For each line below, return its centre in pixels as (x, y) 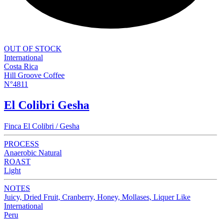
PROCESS (21, 144)
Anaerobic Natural (33, 152)
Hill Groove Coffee (34, 75)
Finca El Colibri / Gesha (42, 126)
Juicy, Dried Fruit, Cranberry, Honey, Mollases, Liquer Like (97, 197)
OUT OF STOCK (33, 49)
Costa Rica (21, 67)
